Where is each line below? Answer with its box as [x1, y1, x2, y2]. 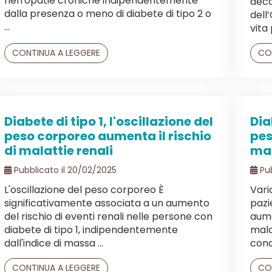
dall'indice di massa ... [4, 236, 103, 250]
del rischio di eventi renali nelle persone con [4, 209, 212, 223]
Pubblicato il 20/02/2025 [12, 163, 117, 176]
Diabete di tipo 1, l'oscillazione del [4, 112, 213, 130]
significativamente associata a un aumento [4, 195, 209, 210]
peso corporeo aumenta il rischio [4, 127, 211, 144]
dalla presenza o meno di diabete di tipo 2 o [4, 6, 211, 21]
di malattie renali [4, 141, 113, 159]
